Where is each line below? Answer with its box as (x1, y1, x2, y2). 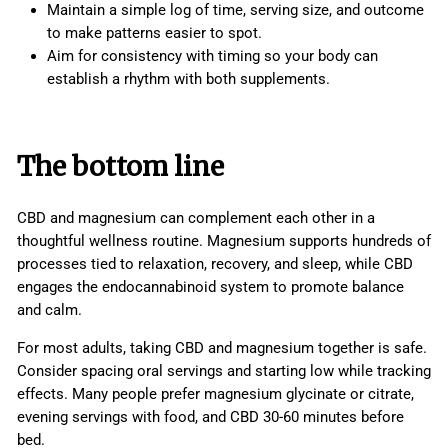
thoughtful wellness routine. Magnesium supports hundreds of (17, 232, 431, 251)
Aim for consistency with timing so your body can (47, 47, 378, 66)
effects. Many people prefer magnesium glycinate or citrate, (17, 385, 414, 404)
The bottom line (17, 150, 224, 184)
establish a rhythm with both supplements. (47, 70, 330, 89)
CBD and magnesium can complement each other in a (17, 209, 375, 228)
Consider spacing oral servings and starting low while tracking (17, 362, 431, 381)
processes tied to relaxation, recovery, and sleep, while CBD (17, 255, 413, 274)
